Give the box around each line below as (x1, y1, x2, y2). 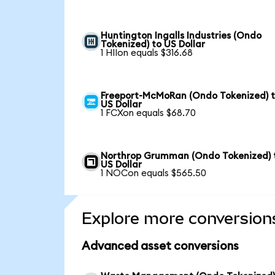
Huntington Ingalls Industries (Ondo (101, 31, 262, 41)
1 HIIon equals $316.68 (101, 48, 193, 58)
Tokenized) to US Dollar (101, 39, 206, 49)
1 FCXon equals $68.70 (101, 108, 196, 118)
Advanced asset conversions (81, 240, 239, 252)
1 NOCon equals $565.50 (101, 168, 207, 178)
